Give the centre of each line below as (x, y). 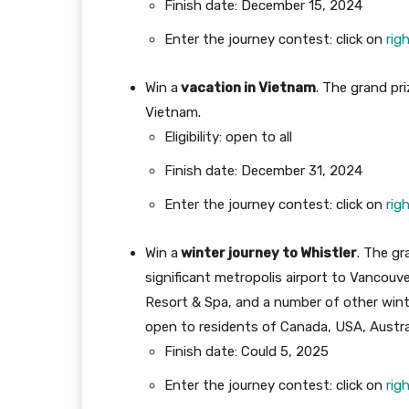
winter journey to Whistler (267, 253)
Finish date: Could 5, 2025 (246, 352)
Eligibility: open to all (228, 137)
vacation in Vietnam (247, 88)
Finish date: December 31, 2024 (263, 171)
